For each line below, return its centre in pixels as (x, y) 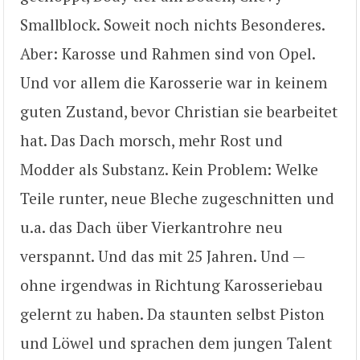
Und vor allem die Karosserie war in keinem (174, 82)
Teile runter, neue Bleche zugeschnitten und (177, 198)
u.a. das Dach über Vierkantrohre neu (151, 227)
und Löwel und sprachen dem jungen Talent (176, 342)
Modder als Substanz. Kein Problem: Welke (169, 169)
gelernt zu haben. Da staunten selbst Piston (172, 313)
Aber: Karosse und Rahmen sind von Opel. (168, 53)
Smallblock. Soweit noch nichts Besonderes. (172, 24)
